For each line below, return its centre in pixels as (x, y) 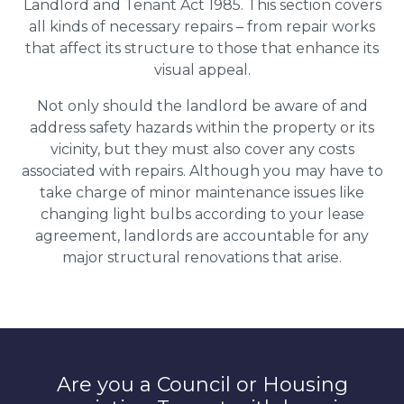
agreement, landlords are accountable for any (202, 235)
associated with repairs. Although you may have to (202, 170)
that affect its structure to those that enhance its (202, 48)
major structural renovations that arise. (202, 257)
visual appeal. (202, 69)
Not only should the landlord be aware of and (202, 106)
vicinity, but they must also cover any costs (202, 149)
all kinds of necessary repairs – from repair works (202, 26)
